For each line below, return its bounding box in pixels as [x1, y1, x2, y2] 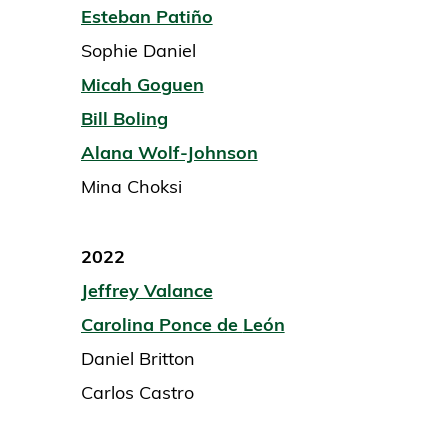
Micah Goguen [80, 73, 204, 97]
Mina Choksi [80, 175, 187, 199]
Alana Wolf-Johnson [80, 141, 258, 165]
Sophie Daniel [80, 39, 196, 63]
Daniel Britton [80, 347, 195, 371]
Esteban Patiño [80, 5, 213, 29]
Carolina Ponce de [80, 313, 243, 337]
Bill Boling [80, 107, 168, 131]
